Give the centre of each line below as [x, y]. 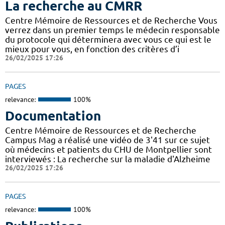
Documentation [53, 116]
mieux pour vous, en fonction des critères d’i [92, 49]
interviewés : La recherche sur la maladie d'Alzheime [108, 159]
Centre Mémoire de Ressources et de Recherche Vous [111, 20]
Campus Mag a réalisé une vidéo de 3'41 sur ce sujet [107, 140]
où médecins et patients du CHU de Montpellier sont [108, 150]
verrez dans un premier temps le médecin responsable [113, 30]
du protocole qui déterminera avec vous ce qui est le [108, 39]
